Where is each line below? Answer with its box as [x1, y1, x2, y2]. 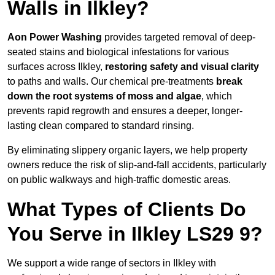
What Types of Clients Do [7, 198, 246, 221]
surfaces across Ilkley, [7, 61, 105, 72]
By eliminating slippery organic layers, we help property [7, 145, 247, 156]
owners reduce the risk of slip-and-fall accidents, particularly [7, 160, 266, 171]
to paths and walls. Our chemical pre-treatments [7, 76, 216, 87]
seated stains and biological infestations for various [7, 47, 229, 58]
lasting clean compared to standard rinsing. [7, 120, 194, 131]
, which [201, 91, 232, 102]
